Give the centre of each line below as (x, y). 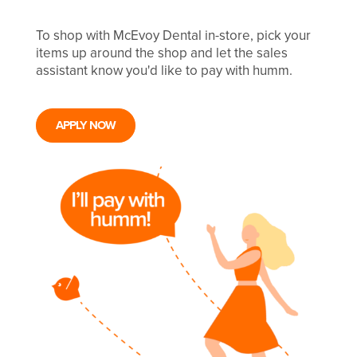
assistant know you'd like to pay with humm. (164, 71)
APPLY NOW (86, 125)
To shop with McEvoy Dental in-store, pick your (173, 35)
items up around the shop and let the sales (162, 53)
